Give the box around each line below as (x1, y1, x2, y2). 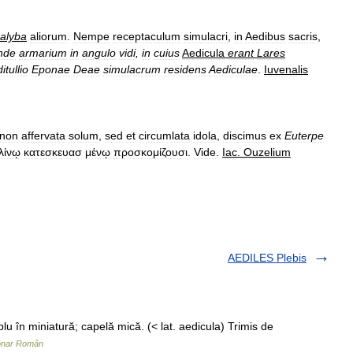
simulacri (184, 30, 228, 43)
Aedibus (245, 30, 285, 43)
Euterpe (284, 129, 324, 142)
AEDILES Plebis (228, 251, 307, 264)
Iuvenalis (264, 63, 308, 76)
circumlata (139, 129, 190, 142)
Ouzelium (243, 146, 291, 158)
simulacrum (103, 63, 161, 76)
